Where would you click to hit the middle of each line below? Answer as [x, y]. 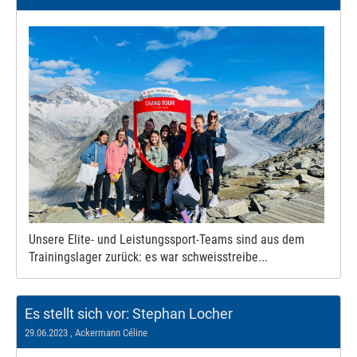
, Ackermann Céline [108, 333]
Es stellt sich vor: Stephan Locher [129, 314]
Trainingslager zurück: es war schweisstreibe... [148, 257]
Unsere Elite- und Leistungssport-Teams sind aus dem [167, 240]
